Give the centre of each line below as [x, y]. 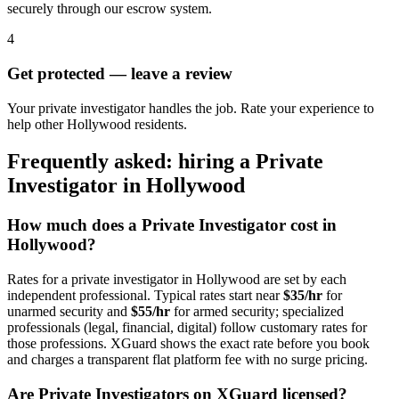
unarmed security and [69, 312]
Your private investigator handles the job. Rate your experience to [191, 108]
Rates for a [39, 280]
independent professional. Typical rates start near [145, 296]
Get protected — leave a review [120, 73]
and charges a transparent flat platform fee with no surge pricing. [187, 360]
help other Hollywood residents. [97, 124]
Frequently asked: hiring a [131, 162]
